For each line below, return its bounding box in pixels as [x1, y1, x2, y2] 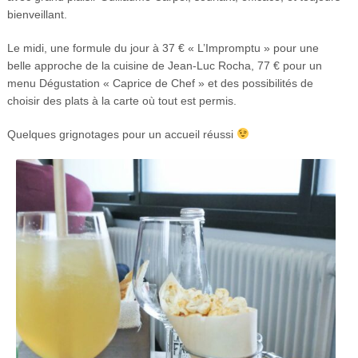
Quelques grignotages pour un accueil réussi [6, 127, 237, 141]
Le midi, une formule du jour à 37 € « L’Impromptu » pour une [6, 41, 319, 54]
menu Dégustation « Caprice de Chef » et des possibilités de [6, 76, 313, 89]
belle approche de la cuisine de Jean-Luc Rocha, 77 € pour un [6, 58, 322, 72]
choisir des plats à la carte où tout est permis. [6, 93, 237, 107]
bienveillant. [6, 7, 67, 21]
